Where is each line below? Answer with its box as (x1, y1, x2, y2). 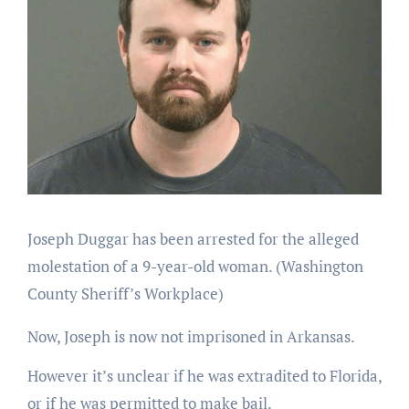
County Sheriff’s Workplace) (26, 283, 224, 305)
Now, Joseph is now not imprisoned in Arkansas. (26, 326, 355, 348)
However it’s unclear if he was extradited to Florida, (26, 365, 382, 387)
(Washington (271, 256, 363, 278)
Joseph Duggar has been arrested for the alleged (26, 228, 359, 250)
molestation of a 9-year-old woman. (26, 256, 272, 278)
